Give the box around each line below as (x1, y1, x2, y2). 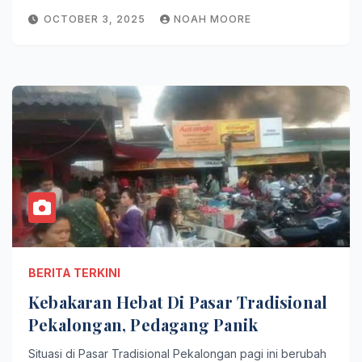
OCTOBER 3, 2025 (44, 13, 149, 25)
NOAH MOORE (174, 13, 251, 25)
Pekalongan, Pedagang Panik (28, 314, 259, 335)
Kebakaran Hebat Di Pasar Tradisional (28, 291, 328, 313)
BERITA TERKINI (28, 266, 120, 280)
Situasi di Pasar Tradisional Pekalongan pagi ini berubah (28, 347, 326, 360)
